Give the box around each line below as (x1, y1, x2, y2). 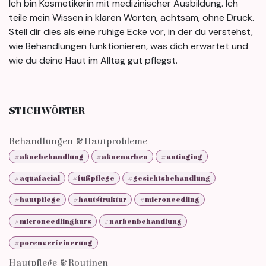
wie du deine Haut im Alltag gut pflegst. (9, 54, 178, 67)
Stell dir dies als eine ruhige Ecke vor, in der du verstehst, (9, 26, 253, 39)
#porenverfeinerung (14, 239, 93, 247)
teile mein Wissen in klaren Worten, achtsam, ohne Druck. (9, 11, 254, 24)
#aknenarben (96, 152, 148, 161)
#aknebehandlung (14, 152, 84, 161)
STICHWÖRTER (9, 106, 85, 117)
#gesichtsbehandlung (127, 173, 210, 182)
